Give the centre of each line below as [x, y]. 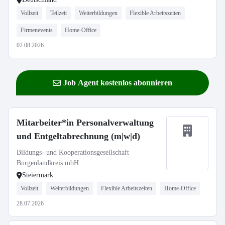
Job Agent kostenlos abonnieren [118, 83]
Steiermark [38, 175]
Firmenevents [37, 30]
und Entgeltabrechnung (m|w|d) [78, 136]
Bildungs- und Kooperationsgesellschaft [73, 152]
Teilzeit [59, 13]
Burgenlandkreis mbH [48, 163]
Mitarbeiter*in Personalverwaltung [85, 123]
